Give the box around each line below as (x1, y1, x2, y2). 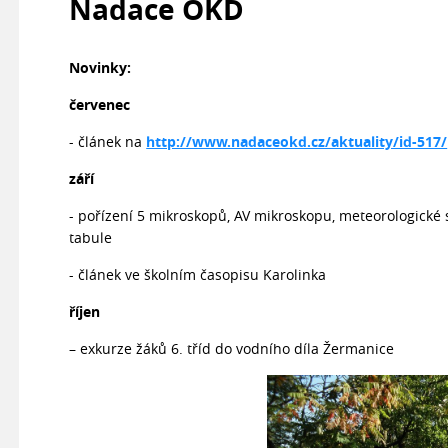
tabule (69, 228, 113, 247)
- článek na (69, 132, 147, 151)
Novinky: (69, 58, 132, 77)
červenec (69, 95, 131, 114)
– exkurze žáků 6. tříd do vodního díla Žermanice (69, 339, 399, 358)
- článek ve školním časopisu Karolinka (69, 265, 327, 284)
